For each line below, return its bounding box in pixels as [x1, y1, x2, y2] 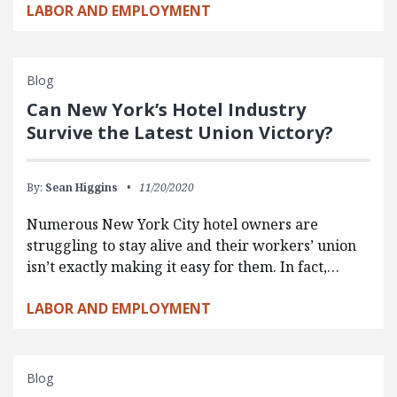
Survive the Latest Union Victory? [27, 120, 333, 144]
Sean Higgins [45, 179, 118, 195]
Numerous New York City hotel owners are [27, 214, 318, 234]
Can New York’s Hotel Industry [27, 97, 306, 121]
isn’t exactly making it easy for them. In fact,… [27, 256, 339, 276]
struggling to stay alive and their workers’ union [27, 235, 356, 255]
